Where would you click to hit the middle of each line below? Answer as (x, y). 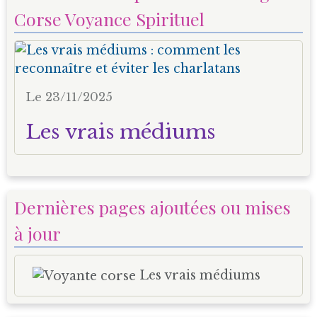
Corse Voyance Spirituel (109, 18)
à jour (38, 233)
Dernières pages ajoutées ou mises (152, 207)
